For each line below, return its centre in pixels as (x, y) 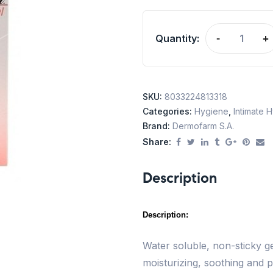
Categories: (168, 112)
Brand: (158, 126)
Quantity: (177, 38)
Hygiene (211, 112)
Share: (157, 142)
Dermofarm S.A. (203, 126)
